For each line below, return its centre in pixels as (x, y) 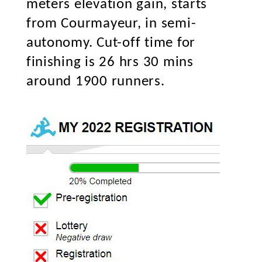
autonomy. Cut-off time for (111, 43)
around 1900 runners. (95, 82)
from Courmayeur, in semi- (111, 24)
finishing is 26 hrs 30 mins (110, 62)
